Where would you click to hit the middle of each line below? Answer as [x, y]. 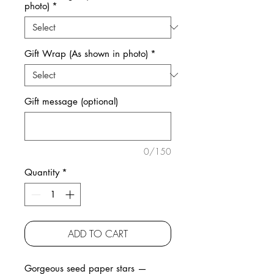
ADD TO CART [98, 234]
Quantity [42, 172]
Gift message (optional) [71, 101]
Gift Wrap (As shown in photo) [86, 53]
